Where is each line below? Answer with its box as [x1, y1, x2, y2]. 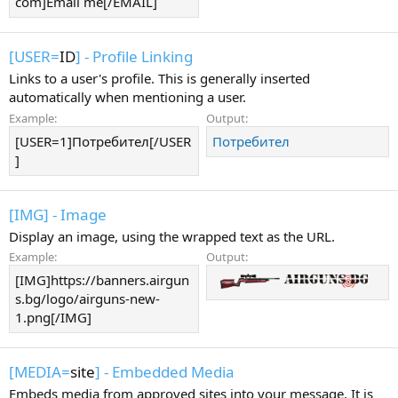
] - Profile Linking [76, 46, 193, 67]
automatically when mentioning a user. [9, 88, 246, 106]
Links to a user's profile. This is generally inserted [9, 69, 310, 87]
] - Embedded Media [95, 362, 235, 382]
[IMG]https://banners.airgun [15, 271, 189, 290]
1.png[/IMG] [15, 308, 92, 327]
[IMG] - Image [9, 203, 107, 225]
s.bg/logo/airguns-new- [15, 290, 160, 308]
